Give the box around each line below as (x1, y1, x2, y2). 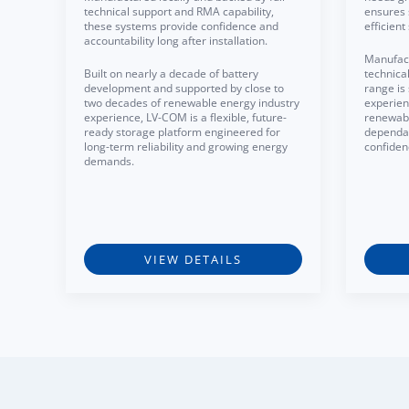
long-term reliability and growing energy (84, 139, 288, 154)
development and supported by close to (84, 80, 284, 96)
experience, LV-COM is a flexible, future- (84, 110, 287, 125)
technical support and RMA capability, (84, 4, 274, 19)
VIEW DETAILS (144, 251, 242, 267)
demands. (84, 153, 134, 169)
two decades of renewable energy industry (84, 95, 299, 110)
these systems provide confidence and (84, 18, 278, 34)
